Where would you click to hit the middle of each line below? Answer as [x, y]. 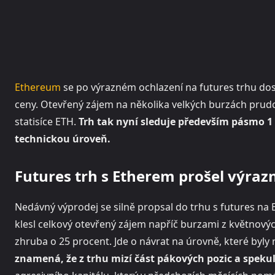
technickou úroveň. [63, 139]
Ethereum [38, 87]
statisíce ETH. [47, 122]
